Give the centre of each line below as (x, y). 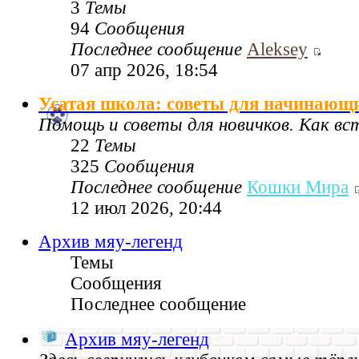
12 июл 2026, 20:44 (146, 208)
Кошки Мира (298, 188)
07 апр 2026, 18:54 (144, 71)
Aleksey (277, 50)
